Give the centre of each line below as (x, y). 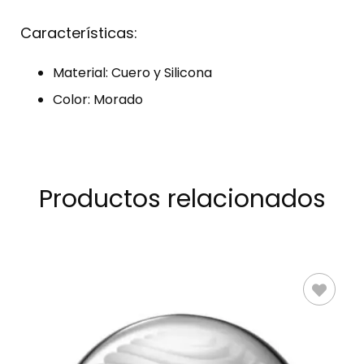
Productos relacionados (182, 199)
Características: (79, 33)
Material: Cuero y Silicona (132, 73)
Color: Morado (98, 100)
